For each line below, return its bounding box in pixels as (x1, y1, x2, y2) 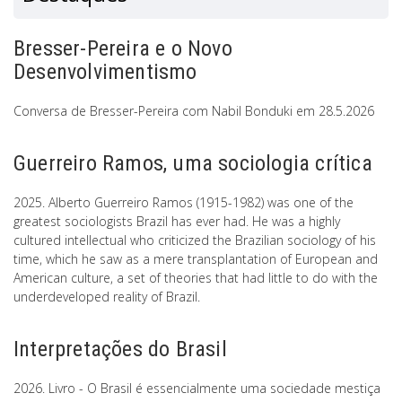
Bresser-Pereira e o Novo (13, 36, 232, 62)
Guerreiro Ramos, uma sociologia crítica (13, 151, 372, 177)
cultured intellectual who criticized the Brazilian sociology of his (13, 232, 376, 249)
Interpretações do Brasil (13, 336, 227, 363)
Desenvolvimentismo (13, 59, 197, 85)
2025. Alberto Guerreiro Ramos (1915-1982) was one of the (13, 194, 354, 212)
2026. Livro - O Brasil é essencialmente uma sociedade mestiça (13, 380, 380, 398)
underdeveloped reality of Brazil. (13, 288, 200, 306)
